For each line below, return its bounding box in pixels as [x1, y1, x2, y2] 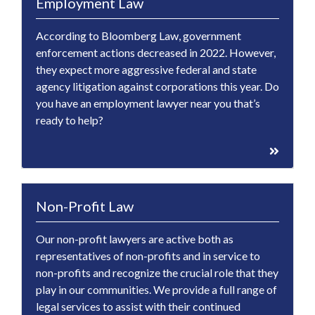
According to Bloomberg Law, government [36, 29, 241, 43]
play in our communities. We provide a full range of [36, 283, 277, 297]
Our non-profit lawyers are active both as [36, 232, 233, 246]
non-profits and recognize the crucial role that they [36, 266, 278, 280]
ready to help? [36, 113, 103, 127]
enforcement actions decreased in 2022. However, [36, 46, 276, 60]
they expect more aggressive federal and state [36, 63, 257, 77]
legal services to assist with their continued [36, 300, 240, 314]
